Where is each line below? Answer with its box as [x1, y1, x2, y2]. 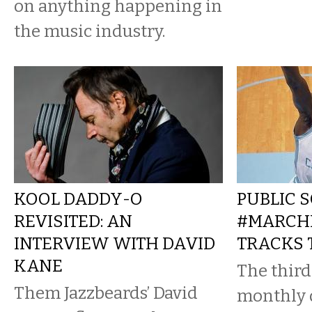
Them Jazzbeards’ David [14, 283, 198, 303]
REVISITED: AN [14, 211, 132, 231]
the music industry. [14, 21, 165, 41]
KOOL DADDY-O [14, 189, 143, 209]
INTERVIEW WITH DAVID [14, 233, 215, 253]
